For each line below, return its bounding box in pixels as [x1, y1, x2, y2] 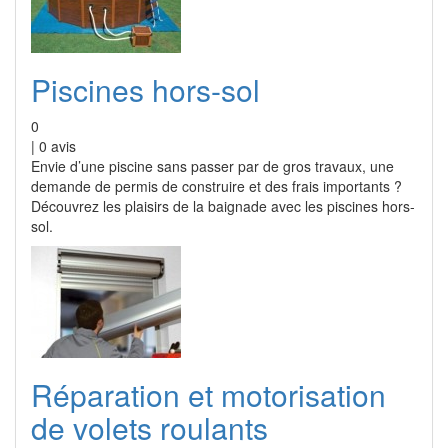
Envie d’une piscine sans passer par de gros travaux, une [31, 156, 394, 176]
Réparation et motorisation [31, 373, 386, 416]
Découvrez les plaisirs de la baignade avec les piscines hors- [31, 196, 415, 216]
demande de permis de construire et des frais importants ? [31, 176, 402, 196]
